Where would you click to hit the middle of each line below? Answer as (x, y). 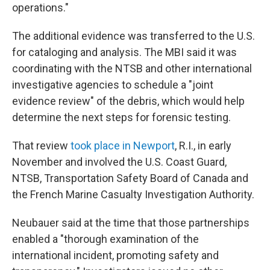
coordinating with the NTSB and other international (132, 68)
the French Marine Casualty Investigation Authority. (133, 194)
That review (41, 146)
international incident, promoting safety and (115, 255)
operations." (40, 8)
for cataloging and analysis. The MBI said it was (124, 52)
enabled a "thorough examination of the (105, 239)
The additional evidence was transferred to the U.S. (133, 36)
